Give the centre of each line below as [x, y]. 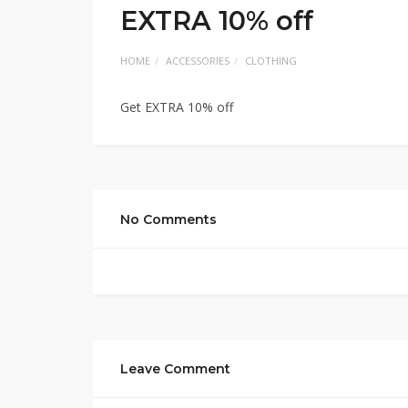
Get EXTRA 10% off [177, 107]
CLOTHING [271, 61]
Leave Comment [175, 369]
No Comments [168, 219]
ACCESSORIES [198, 61]
